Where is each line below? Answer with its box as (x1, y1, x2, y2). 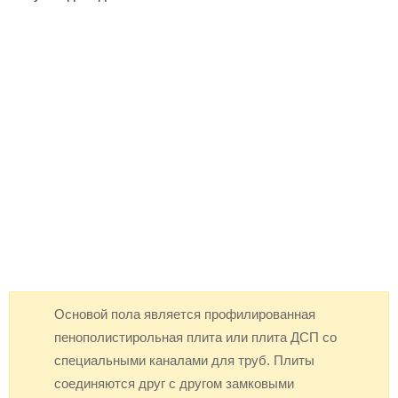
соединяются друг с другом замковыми (53, 375, 294, 391)
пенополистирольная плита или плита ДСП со (53, 329, 337, 345)
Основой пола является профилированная (53, 306, 315, 322)
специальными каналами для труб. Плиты (53, 352, 314, 368)
